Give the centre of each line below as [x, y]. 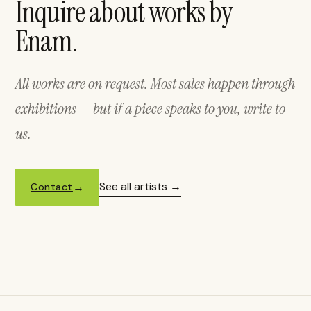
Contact [52, 187]
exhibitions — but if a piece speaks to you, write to [150, 108]
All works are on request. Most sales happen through [155, 83]
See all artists [134, 186]
